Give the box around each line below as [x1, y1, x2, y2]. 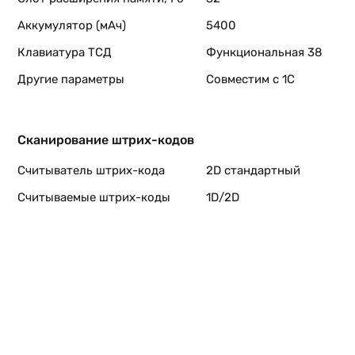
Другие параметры [17, 72, 124, 86]
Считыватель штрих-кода [17, 163, 165, 177]
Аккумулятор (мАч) [17, 18, 126, 32]
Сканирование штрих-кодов [17, 132, 194, 147]
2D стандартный [206, 163, 300, 177]
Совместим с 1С [206, 72, 295, 86]
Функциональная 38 [206, 45, 323, 59]
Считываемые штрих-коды [17, 190, 170, 204]
